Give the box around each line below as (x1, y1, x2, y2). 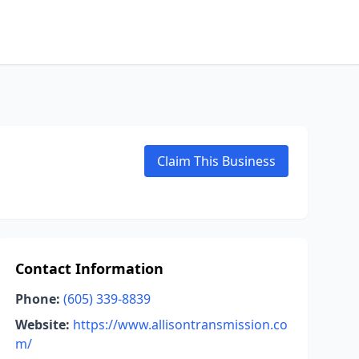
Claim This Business (157, 152, 276, 170)
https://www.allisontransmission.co (72, 316, 288, 333)
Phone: (14, 290, 60, 308)
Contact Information (14, 259, 163, 278)
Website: (14, 316, 70, 333)
